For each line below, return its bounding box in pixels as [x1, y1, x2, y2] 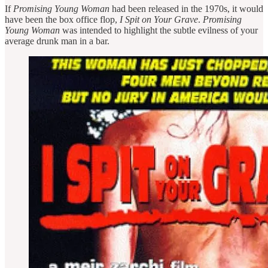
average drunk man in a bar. [5, 35, 109, 46]
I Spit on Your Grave [120, 14, 198, 25]
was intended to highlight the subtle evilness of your [60, 25, 258, 35]
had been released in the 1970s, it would [109, 3, 263, 14]
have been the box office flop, [5, 14, 120, 25]
